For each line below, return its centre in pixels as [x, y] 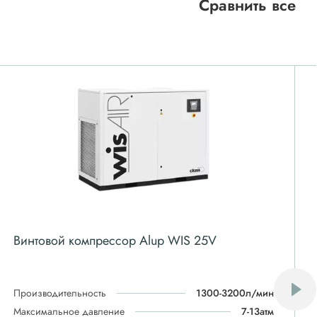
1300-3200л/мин [235, 293]
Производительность [60, 293]
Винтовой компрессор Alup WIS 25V [115, 241]
